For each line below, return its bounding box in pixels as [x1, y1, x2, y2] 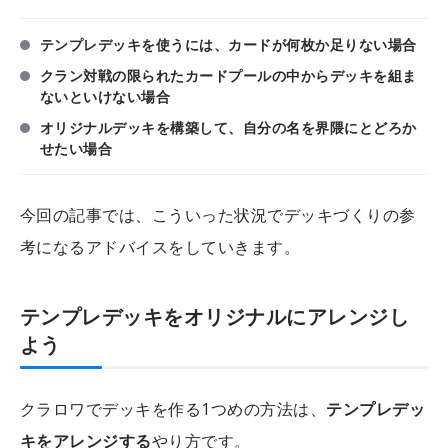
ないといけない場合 [40, 87, 171, 107]
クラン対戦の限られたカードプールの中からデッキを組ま [40, 66, 417, 86]
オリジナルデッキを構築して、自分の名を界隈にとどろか [40, 118, 417, 138]
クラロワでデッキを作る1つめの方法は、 [20, 398, 327, 421]
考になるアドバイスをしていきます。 [20, 236, 301, 259]
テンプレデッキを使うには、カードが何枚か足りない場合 [40, 35, 417, 55]
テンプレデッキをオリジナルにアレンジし [20, 303, 410, 331]
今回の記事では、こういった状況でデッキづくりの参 [20, 204, 416, 227]
